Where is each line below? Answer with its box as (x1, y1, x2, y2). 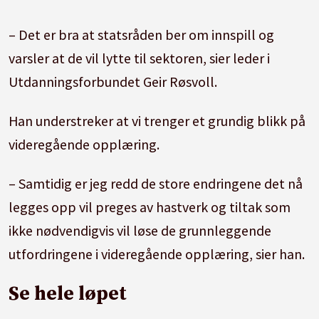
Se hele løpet (9, 281, 127, 306)
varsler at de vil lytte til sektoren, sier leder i (9, 48, 271, 67)
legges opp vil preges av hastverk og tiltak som (9, 197, 291, 216)
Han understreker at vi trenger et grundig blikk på (9, 111, 306, 130)
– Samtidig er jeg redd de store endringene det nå (9, 174, 303, 192)
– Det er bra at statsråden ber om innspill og (9, 25, 275, 43)
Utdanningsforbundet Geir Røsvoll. (9, 72, 221, 90)
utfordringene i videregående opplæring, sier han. (9, 244, 308, 263)
